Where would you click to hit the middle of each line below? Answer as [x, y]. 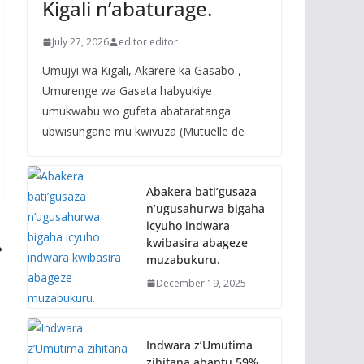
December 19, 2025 [201, 283]
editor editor [148, 42]
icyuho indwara [188, 225]
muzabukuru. [183, 259]
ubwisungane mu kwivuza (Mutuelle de [143, 131]
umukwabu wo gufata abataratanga [136, 111]
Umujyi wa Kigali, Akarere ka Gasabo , [142, 70]
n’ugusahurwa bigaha [206, 208]
